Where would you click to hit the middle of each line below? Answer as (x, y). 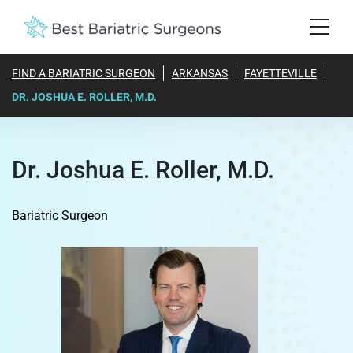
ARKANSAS (200, 73)
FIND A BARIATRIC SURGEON (84, 73)
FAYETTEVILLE (281, 73)
